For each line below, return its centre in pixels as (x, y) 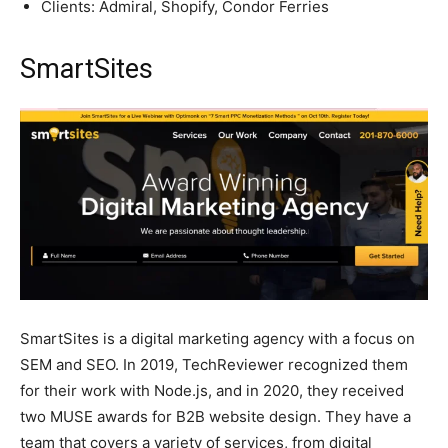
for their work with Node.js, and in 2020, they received (212, 391)
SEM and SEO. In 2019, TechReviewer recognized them (214, 365)
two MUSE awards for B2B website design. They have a (215, 417)
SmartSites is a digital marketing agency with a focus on (217, 339)
